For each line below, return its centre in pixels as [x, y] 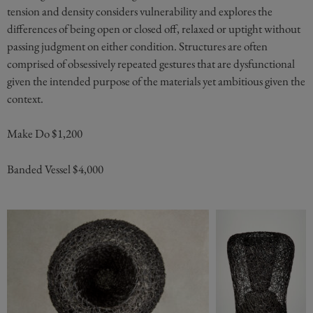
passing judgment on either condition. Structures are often [137, 46]
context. [25, 98]
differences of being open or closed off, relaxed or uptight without [154, 28]
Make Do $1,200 [45, 134]
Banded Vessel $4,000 [55, 169]
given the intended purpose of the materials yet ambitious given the [156, 81]
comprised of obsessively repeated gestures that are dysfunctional [151, 63]
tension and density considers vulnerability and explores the [140, 11]
